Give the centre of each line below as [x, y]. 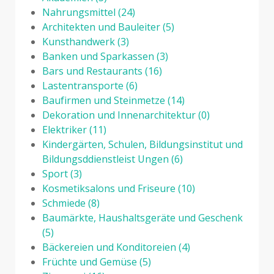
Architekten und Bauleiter [101, 27]
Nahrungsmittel [79, 12]
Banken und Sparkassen [98, 56]
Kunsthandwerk [79, 41]
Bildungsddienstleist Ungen [106, 159]
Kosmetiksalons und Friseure [109, 188]
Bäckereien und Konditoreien [109, 247]
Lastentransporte [83, 85]
